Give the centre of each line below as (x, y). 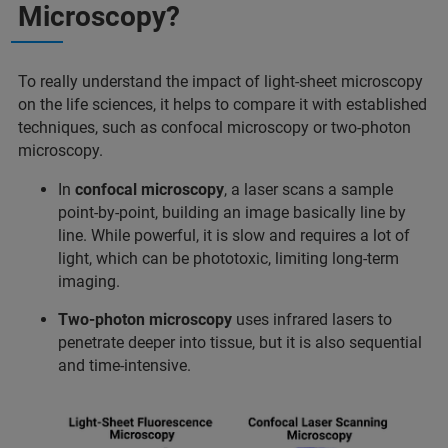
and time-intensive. (124, 365)
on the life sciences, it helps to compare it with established (222, 104)
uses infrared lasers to (312, 319)
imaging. (89, 281)
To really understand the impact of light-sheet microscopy (220, 81)
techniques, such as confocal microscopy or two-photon (214, 127)
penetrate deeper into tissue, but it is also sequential (240, 342)
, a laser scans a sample (308, 189)
